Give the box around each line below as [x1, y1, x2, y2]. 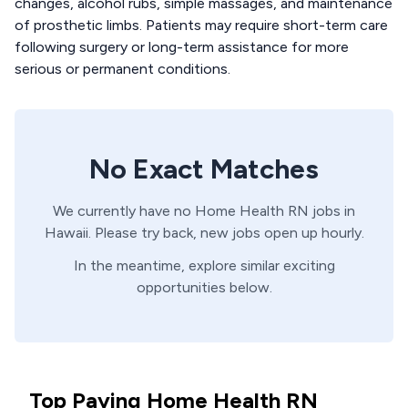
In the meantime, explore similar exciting [73, 257, 335, 274]
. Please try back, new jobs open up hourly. [87, 224, 364, 241]
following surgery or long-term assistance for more [15, 38, 349, 56]
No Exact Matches [89, 152, 319, 186]
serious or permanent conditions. [15, 60, 230, 77]
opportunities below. [136, 279, 272, 296]
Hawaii [44, 224, 88, 241]
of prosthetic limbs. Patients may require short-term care [15, 16, 388, 34]
